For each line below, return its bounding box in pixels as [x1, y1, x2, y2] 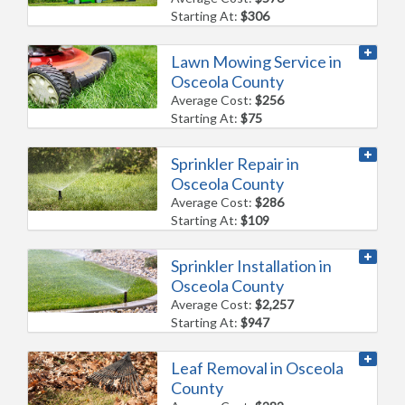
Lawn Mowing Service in [171, 51, 343, 71]
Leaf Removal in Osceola [171, 357, 344, 378]
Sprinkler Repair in [171, 153, 300, 174]
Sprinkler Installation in [171, 255, 333, 276]
